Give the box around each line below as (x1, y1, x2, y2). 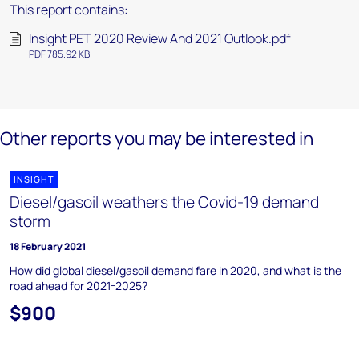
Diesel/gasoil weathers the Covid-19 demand (10, 192, 319, 212)
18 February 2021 (10, 240, 86, 253)
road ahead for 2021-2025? (10, 278, 147, 293)
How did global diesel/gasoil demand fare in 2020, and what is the (10, 263, 341, 278)
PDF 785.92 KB (29, 47, 90, 61)
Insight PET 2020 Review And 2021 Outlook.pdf (29, 30, 291, 47)
